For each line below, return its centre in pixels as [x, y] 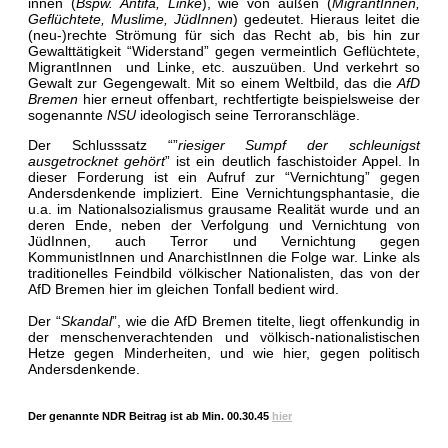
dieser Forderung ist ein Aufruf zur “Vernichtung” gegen [224, 176]
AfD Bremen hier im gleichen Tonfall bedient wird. [185, 288]
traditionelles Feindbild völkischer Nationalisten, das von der [224, 272]
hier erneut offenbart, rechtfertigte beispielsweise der [249, 98]
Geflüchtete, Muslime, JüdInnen [130, 18]
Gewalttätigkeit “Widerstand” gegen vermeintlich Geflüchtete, [224, 50]
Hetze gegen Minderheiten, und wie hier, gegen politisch [224, 352]
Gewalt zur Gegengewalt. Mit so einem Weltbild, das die [212, 82]
